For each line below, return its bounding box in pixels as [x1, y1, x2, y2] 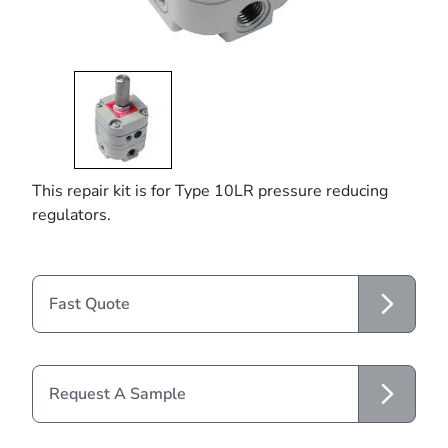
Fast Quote [49, 292, 130, 315]
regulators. [32, 203, 111, 226]
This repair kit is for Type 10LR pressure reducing [32, 179, 388, 202]
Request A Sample [49, 382, 186, 405]
